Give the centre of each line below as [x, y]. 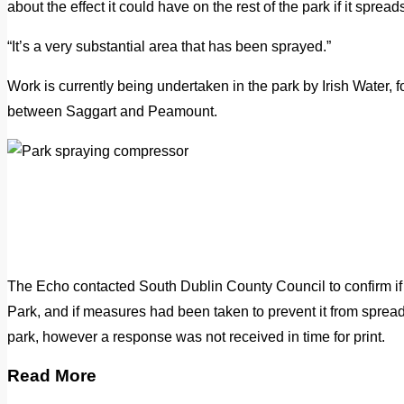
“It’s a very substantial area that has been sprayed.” [169, 46]
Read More [52, 376]
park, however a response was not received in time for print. [196, 336]
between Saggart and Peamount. [112, 111]
